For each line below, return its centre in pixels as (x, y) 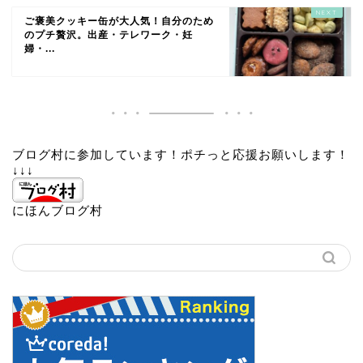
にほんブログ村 (58, 211)
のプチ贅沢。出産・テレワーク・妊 (109, 35)
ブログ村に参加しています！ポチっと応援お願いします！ (181, 155)
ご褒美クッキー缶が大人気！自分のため (119, 21)
